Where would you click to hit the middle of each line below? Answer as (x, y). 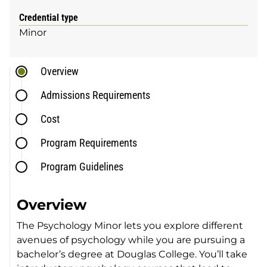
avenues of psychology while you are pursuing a (131, 240)
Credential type (49, 17)
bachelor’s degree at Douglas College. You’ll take (132, 254)
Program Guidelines (82, 166)
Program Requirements (89, 142)
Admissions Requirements (96, 95)
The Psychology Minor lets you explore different (130, 225)
